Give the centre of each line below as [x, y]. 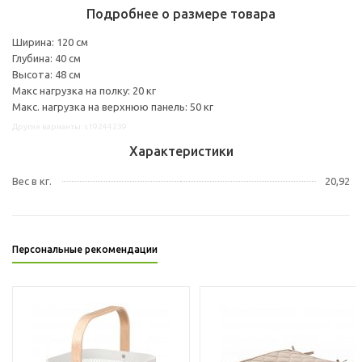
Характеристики [181, 151]
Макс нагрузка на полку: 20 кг [84, 90]
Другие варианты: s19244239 [69, 126]
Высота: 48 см [46, 74]
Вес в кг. [32, 181]
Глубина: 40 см [46, 58]
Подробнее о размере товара [181, 13]
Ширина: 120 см [50, 42]
